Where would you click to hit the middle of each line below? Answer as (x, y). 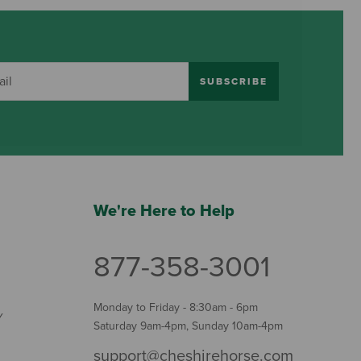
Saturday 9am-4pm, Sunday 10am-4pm (188, 326)
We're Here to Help (164, 212)
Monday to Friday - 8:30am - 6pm (175, 308)
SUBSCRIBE (233, 81)
